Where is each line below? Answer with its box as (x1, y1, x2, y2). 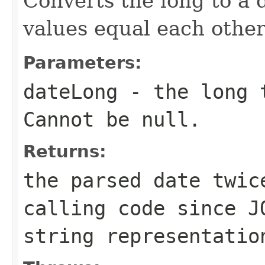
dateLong (23, 79, 118, 104)
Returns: (23, 141, 106, 161)
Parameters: (23, 52, 142, 73)
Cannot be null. (23, 107, 201, 131)
